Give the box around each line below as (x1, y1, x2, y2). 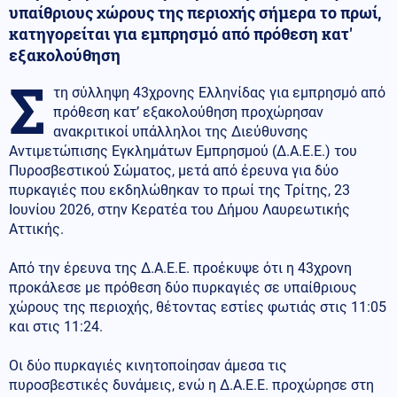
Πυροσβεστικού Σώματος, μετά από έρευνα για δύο (9, 161, 339, 179)
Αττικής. (9, 220, 64, 237)
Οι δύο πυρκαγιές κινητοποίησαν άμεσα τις (9, 356, 287, 374)
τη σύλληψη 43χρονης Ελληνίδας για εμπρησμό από (53, 83, 385, 101)
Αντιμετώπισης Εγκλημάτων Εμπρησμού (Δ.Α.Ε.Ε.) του (9, 142, 357, 160)
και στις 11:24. (9, 317, 103, 335)
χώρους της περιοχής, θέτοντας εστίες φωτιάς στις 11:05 (9, 298, 386, 315)
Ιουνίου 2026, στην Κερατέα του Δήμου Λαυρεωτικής (9, 200, 350, 218)
